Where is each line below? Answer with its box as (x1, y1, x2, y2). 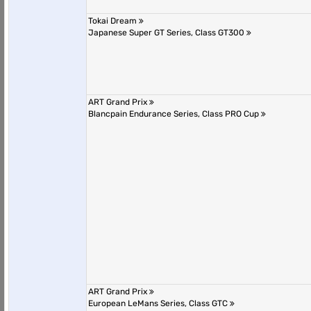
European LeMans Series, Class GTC (88, 299, 230, 308)
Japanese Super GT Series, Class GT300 (88, 28, 246, 37)
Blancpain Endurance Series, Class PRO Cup (88, 109, 261, 119)
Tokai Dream (88, 16, 139, 26)
